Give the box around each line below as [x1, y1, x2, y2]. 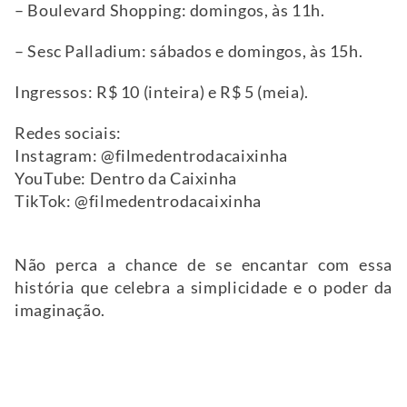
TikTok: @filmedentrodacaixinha [15, 191, 264, 211]
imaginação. [15, 300, 105, 320]
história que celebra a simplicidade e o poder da [15, 277, 392, 297]
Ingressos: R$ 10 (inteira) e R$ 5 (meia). [15, 82, 309, 102]
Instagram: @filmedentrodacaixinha [15, 145, 291, 165]
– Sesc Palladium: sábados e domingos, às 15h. [15, 41, 366, 61]
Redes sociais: [15, 123, 124, 143]
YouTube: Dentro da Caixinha [15, 168, 240, 188]
